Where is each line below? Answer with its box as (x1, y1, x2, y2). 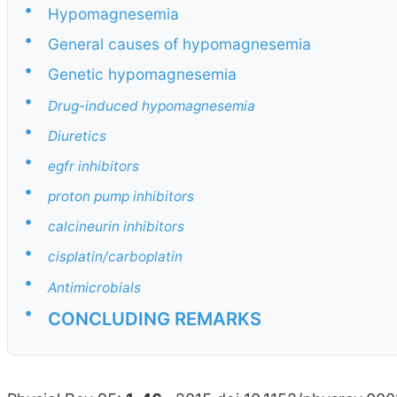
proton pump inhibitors (48, 188, 194, 206)
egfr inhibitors (48, 157, 139, 175)
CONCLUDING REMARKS (48, 307, 261, 330)
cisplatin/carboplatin (48, 248, 183, 266)
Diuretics (48, 127, 106, 144)
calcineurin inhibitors (48, 218, 184, 236)
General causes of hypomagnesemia (48, 35, 311, 54)
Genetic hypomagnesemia (48, 65, 237, 84)
